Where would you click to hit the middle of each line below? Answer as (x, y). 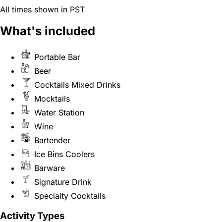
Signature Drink (63, 182)
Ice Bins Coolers (64, 154)
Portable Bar (57, 57)
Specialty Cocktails (70, 196)
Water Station (59, 113)
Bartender (52, 140)
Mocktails (52, 99)
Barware (50, 168)
